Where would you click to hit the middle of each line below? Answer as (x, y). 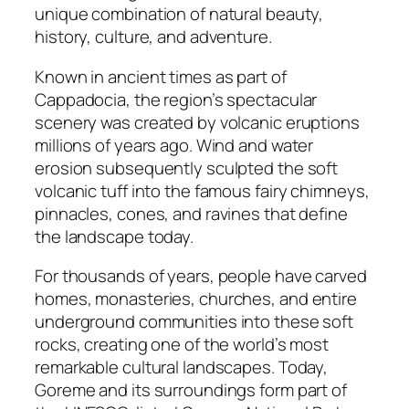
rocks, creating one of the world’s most (182, 345)
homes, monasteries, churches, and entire (196, 299)
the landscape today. (114, 236)
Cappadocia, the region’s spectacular (176, 99)
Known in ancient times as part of (161, 76)
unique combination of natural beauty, (179, 14)
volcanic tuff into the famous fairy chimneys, (202, 190)
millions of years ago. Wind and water (174, 145)
